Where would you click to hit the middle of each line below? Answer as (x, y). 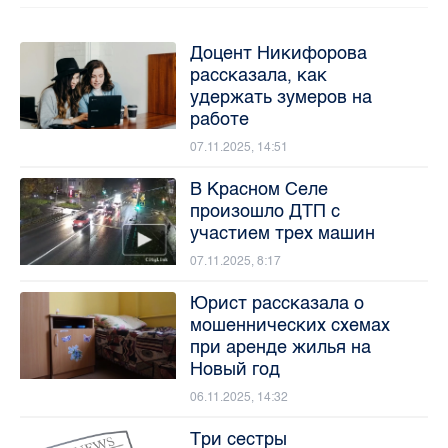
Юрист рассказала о (276, 302)
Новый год (234, 368)
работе (219, 118)
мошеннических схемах (289, 324)
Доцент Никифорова (278, 52)
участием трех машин (282, 232)
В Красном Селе (258, 188)
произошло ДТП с (264, 210)
